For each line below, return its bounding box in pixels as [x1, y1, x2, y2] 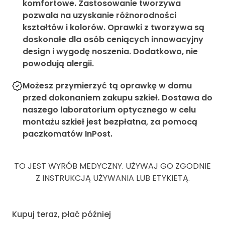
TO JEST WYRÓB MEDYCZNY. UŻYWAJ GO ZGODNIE [14, 160, 211, 172]
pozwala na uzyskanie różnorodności [22, 9, 176, 21]
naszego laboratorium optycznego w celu [22, 103, 196, 116]
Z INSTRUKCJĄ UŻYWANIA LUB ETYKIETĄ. [35, 172, 190, 184]
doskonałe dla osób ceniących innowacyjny [22, 33, 203, 45]
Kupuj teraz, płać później [12, 208, 111, 220]
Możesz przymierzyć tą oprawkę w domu [22, 79, 192, 91]
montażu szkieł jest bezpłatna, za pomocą [22, 116, 197, 128]
